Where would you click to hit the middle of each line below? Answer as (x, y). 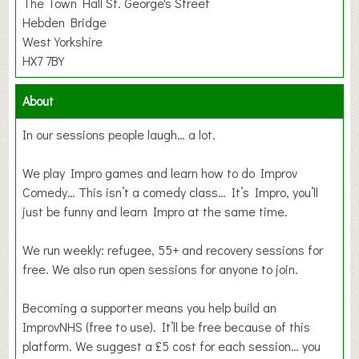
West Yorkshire (63, 42)
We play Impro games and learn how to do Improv (160, 173)
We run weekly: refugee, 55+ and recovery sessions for (173, 250)
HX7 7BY (44, 61)
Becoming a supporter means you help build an (150, 308)
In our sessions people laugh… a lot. (119, 135)
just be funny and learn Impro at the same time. (155, 212)
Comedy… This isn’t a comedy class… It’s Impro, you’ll (171, 192)
